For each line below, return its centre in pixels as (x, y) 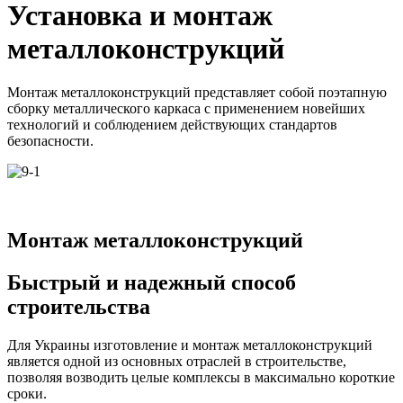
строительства (79, 307)
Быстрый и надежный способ (152, 283)
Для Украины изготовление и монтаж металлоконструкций (190, 345)
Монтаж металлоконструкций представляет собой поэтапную (197, 93)
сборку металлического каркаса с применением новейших (186, 109)
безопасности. (50, 141)
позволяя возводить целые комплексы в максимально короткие (201, 378)
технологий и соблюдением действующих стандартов (172, 125)
